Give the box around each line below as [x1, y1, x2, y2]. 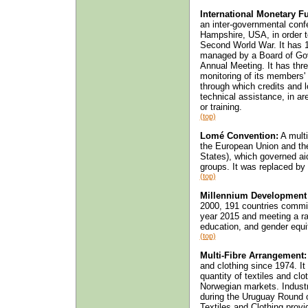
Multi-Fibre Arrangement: [199, 250, 307, 261]
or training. [199, 101, 242, 112]
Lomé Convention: [199, 130, 278, 141]
